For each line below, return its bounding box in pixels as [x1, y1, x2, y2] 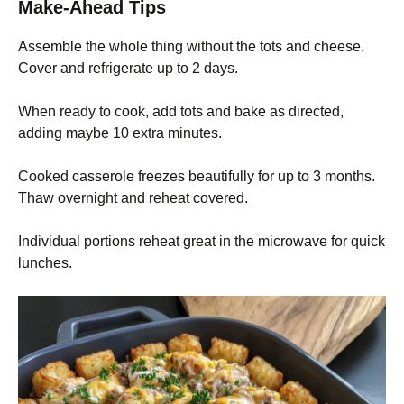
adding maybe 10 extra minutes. [18, 124, 222, 141]
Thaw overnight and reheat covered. [18, 189, 248, 206]
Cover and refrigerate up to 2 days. [18, 60, 238, 76]
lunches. [18, 254, 72, 271]
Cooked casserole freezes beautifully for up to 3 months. [18, 168, 375, 184]
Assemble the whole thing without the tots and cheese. [18, 38, 364, 54]
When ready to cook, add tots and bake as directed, [18, 103, 344, 119]
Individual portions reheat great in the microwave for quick [18, 233, 385, 249]
